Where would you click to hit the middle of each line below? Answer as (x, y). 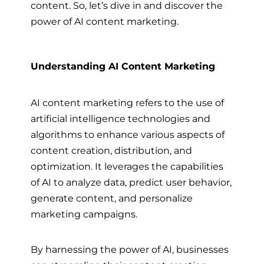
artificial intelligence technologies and (121, 119)
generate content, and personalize (112, 198)
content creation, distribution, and (111, 151)
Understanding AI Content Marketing (123, 67)
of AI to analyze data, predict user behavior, (131, 182)
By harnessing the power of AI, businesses (130, 249)
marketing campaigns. (85, 214)
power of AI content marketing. (105, 22)
